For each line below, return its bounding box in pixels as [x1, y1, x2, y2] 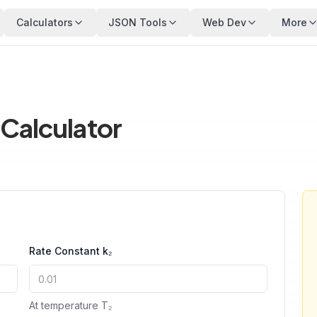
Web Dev [202, 16, 246, 28]
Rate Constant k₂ [29, 245, 113, 257]
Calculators [16, 16, 73, 28]
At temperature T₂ [29, 299, 113, 311]
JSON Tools [108, 16, 167, 28]
